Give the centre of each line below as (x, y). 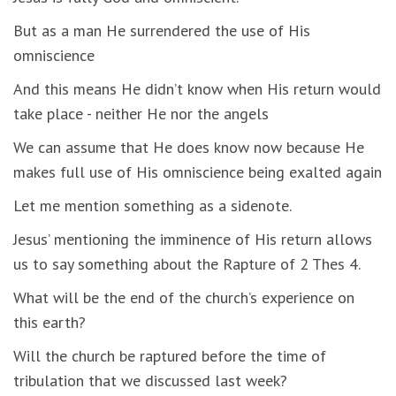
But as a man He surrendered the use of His (162, 30)
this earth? (49, 322)
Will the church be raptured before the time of (170, 355)
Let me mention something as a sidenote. (152, 205)
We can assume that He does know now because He (189, 147)
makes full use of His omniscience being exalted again (198, 171)
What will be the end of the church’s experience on (184, 297)
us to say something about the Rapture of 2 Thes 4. (187, 263)
